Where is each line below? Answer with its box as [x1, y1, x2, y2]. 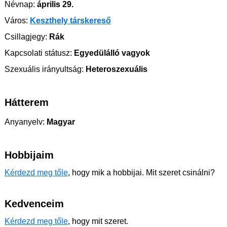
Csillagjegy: [5, 32, 47, 41]
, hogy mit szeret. [68, 217, 128, 225]
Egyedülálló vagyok [72, 49, 150, 57]
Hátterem [5, 97, 49, 108]
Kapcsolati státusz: [5, 49, 72, 57]
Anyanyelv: [5, 118, 45, 126]
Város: [5, 16, 28, 25]
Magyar [45, 118, 75, 126]
